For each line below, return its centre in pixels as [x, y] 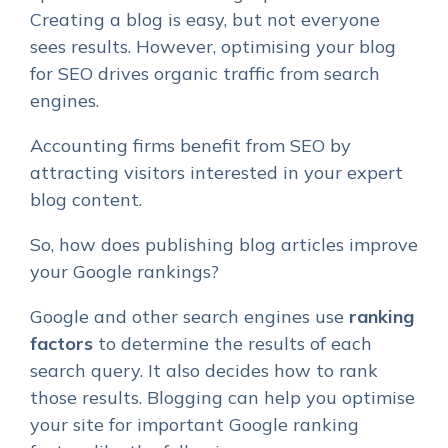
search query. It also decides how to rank [204, 370]
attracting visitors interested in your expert [216, 172]
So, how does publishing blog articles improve [224, 244]
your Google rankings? [124, 271]
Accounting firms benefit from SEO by [190, 145]
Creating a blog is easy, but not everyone [205, 19]
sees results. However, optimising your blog [213, 46]
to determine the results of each [232, 343]
